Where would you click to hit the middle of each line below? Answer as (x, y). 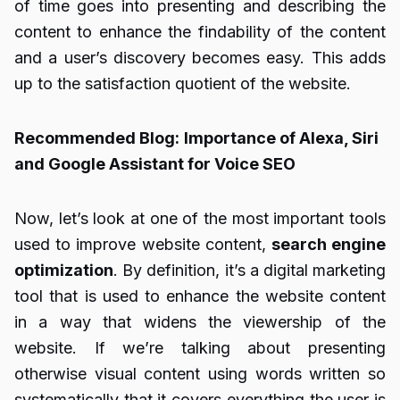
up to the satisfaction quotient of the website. (183, 83)
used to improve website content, (143, 244)
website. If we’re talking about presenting (200, 348)
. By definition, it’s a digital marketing (250, 270)
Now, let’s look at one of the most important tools (200, 218)
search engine (329, 244)
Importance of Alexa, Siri (281, 138)
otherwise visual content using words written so (200, 374)
